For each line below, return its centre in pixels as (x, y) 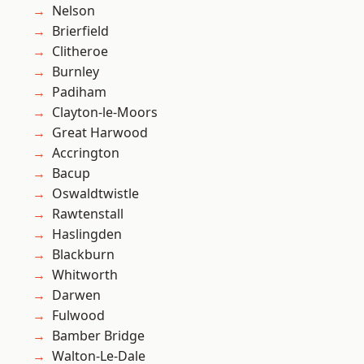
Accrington (86, 153)
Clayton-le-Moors (105, 113)
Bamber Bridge (98, 336)
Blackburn (83, 255)
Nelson (74, 11)
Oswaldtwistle (95, 194)
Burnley (76, 72)
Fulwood (78, 316)
